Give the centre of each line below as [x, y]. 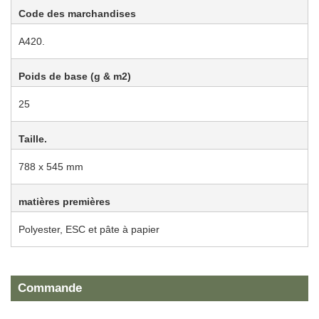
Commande [50, 288]
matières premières [64, 202]
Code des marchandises [77, 14]
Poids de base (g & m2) [75, 77]
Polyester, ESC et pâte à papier [89, 230]
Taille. [33, 139]
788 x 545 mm [51, 167]
